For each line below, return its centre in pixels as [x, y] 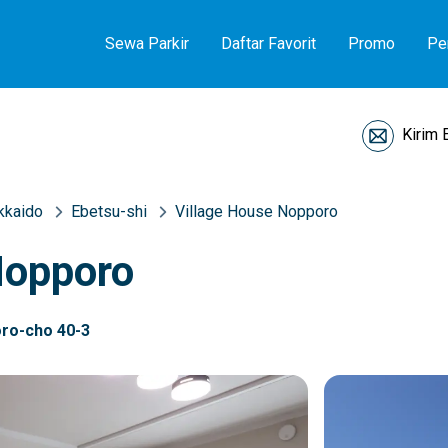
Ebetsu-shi [109, 211]
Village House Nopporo [256, 211]
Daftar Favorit [268, 43]
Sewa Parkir [147, 43]
